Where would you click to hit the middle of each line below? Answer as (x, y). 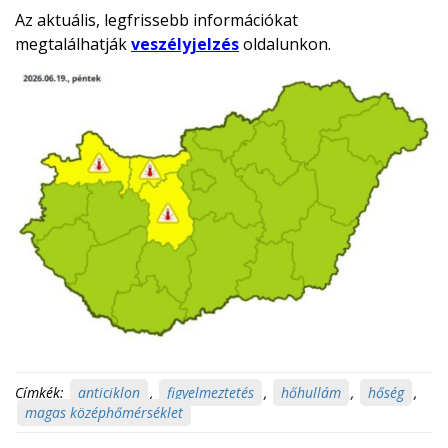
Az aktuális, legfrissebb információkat (156, 20)
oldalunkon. (285, 44)
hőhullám (311, 393)
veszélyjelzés (185, 44)
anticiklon (109, 393)
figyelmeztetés (210, 393)
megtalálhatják (73, 44)
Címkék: (39, 393)
